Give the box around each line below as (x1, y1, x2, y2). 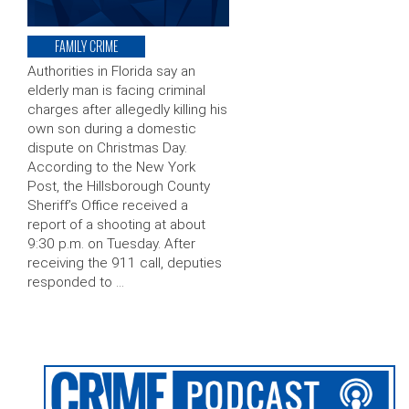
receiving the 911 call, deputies (27, 255, 222, 272)
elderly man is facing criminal (27, 82, 205, 100)
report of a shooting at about (27, 216, 205, 234)
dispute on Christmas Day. (27, 140, 187, 157)
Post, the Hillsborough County (27, 178, 210, 195)
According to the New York (27, 159, 195, 176)
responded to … (27, 274, 124, 291)
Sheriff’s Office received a (27, 197, 188, 215)
